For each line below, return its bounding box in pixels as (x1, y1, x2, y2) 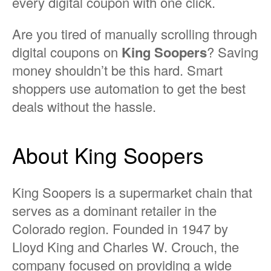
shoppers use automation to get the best (12, 79, 246, 98)
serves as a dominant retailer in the (12, 201, 217, 220)
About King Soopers (12, 140, 204, 171)
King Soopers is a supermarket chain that (12, 183, 252, 202)
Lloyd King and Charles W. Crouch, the (12, 237, 239, 256)
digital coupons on (12, 42, 122, 62)
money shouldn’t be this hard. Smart (12, 60, 223, 80)
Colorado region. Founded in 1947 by (12, 219, 228, 238)
